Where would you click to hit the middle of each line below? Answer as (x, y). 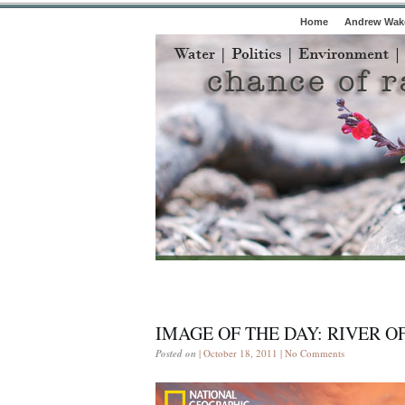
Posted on (176, 353)
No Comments (315, 353)
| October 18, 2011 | (240, 353)
